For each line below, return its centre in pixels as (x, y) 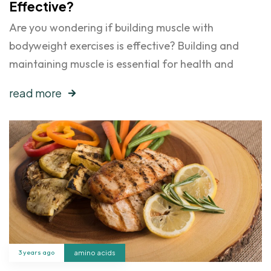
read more (35, 93)
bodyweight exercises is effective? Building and (124, 45)
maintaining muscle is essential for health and (121, 64)
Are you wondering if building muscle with (111, 27)
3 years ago (37, 253)
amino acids (95, 252)
